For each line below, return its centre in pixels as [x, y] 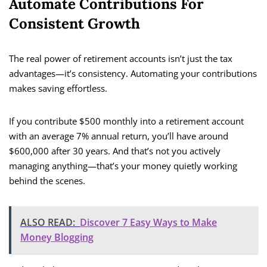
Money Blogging [57, 237]
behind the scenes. [47, 181]
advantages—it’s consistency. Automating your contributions [133, 74]
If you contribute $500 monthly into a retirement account [126, 121]
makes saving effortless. [58, 89]
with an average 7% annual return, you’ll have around [119, 136]
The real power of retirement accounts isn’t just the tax [121, 59]
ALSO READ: [48, 223]
